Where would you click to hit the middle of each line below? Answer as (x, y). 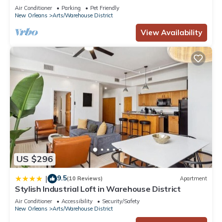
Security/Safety (121, 201)
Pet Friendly (105, 8)
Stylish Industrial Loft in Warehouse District (98, 189)
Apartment (194, 179)
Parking (71, 8)
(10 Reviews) (85, 179)
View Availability (171, 33)
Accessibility (77, 201)
